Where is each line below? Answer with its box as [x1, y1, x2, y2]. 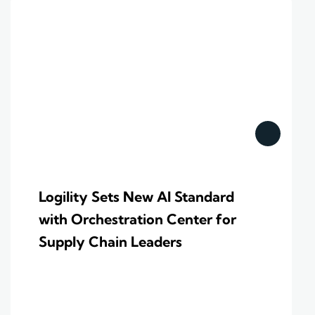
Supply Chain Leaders [39, 233, 182, 251]
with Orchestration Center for [39, 210, 236, 229]
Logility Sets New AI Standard [39, 188, 234, 206]
